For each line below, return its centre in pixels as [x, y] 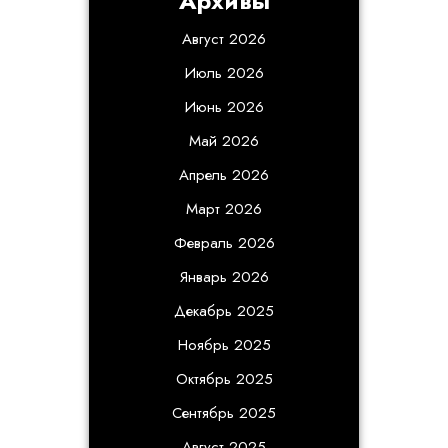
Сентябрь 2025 [224, 413]
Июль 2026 [224, 73]
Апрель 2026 [224, 175]
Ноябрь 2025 [224, 345]
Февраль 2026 [224, 243]
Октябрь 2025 [224, 379]
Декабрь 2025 [224, 311]
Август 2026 [224, 39]
